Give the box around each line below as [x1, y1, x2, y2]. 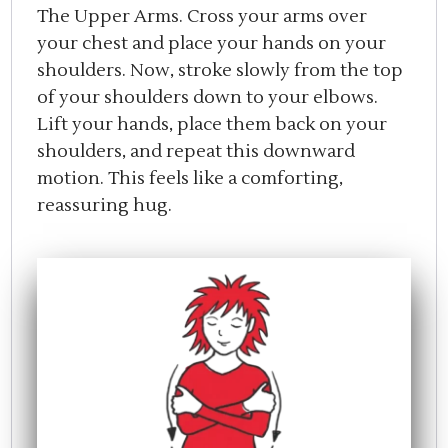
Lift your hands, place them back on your [37, 112, 388, 136]
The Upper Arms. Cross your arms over [37, 4, 368, 28]
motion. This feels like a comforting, [37, 166, 344, 190]
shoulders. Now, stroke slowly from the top [37, 58, 404, 82]
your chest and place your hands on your [37, 31, 387, 55]
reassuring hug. [37, 193, 173, 217]
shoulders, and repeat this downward [37, 139, 356, 163]
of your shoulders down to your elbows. [37, 85, 379, 109]
